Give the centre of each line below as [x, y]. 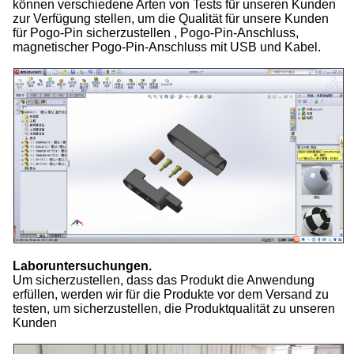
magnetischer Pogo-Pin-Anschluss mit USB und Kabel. [167, 47]
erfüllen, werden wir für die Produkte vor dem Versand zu [171, 295]
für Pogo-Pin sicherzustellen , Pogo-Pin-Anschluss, [156, 32]
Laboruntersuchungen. [82, 266]
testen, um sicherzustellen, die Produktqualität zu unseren [174, 309]
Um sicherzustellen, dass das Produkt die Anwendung [164, 281]
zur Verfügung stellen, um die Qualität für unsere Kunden [171, 18]
